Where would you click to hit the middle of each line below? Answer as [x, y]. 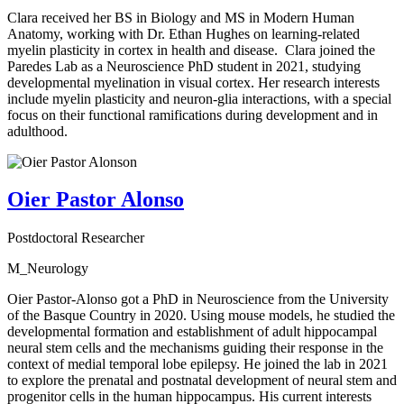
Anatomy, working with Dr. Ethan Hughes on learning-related [184, 33]
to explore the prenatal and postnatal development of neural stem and [202, 381]
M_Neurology [48, 269]
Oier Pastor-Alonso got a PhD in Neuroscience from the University [198, 299]
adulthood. [37, 131]
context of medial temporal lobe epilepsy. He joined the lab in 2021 [197, 364]
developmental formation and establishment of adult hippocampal [192, 332]
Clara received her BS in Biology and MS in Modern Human [181, 17]
